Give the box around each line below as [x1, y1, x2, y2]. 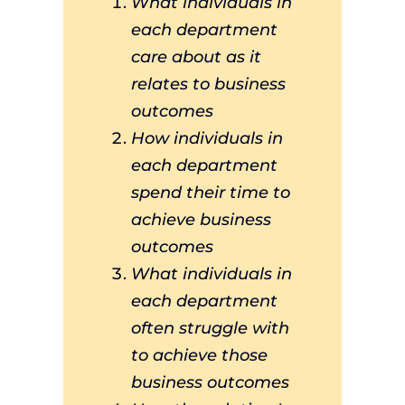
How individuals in [130, 128, 283, 148]
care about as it [130, 47, 261, 67]
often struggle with [130, 318, 289, 338]
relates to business [130, 74, 286, 94]
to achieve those [130, 345, 268, 365]
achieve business [130, 210, 271, 230]
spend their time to [130, 183, 290, 202]
